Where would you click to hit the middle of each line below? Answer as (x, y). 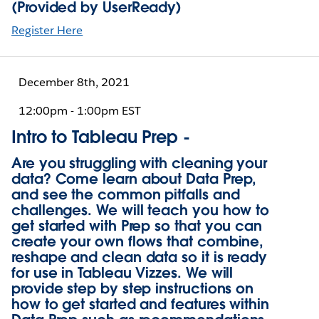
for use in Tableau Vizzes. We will (122, 273)
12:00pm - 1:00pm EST (80, 111)
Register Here (47, 31)
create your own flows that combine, (138, 242)
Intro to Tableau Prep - (101, 137)
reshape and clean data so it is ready (140, 257)
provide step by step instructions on (133, 289)
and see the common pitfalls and (126, 195)
